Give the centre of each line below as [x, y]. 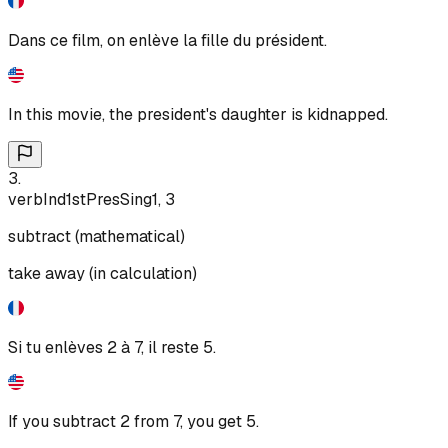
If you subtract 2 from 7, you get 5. [133, 421]
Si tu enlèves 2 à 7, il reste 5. [112, 347]
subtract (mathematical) [96, 236]
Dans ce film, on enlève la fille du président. [167, 40]
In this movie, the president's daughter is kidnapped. [198, 114]
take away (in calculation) [102, 273]
